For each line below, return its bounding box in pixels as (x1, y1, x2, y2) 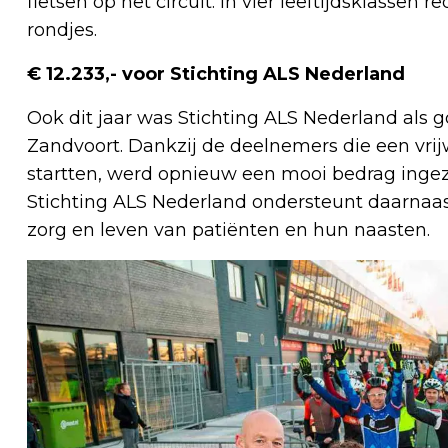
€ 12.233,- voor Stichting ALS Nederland (27, 62, 405, 85)
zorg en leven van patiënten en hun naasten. (27, 218, 430, 241)
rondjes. (27, 18, 97, 41)
